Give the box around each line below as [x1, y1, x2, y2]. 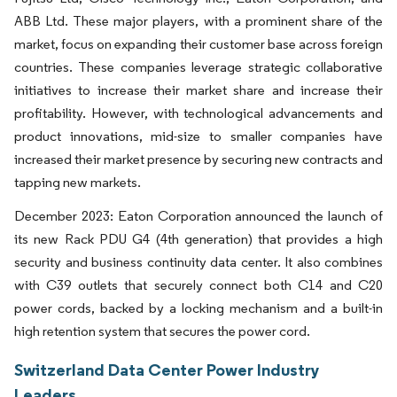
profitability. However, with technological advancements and [14, 104, 383, 121]
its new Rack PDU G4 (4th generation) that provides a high [14, 230, 383, 247]
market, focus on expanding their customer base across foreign [14, 35, 383, 52]
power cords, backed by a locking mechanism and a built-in [14, 299, 383, 316]
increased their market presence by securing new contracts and [14, 150, 383, 167]
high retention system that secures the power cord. [14, 322, 310, 339]
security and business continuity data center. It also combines [14, 253, 383, 270]
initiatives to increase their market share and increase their [14, 81, 383, 98]
